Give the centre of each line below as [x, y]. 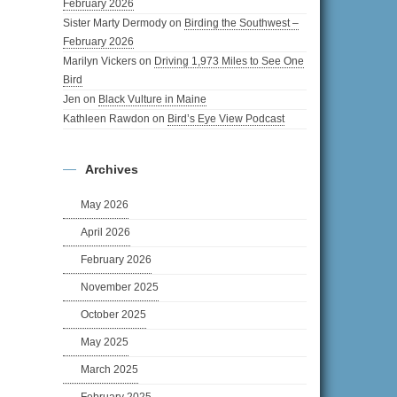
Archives [112, 170]
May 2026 [105, 205]
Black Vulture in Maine [152, 100]
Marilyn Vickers [100, 62]
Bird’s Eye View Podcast [226, 119]
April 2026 [105, 233]
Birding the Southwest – [241, 23]
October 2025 [113, 315]
